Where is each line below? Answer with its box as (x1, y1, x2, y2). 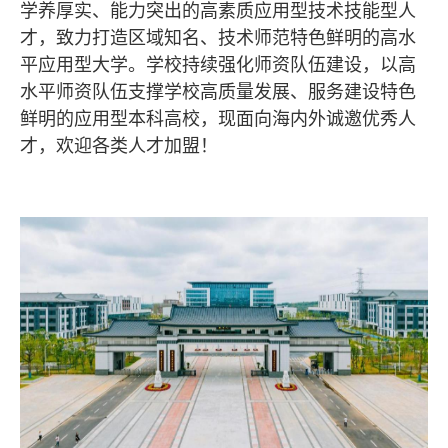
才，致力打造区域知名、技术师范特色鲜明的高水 (20, 28, 416, 48)
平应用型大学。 (20, 55, 146, 75)
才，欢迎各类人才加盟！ (20, 136, 218, 156)
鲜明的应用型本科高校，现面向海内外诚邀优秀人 (20, 109, 416, 129)
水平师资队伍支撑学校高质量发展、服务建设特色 (20, 82, 416, 102)
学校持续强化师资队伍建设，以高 (146, 55, 416, 75)
